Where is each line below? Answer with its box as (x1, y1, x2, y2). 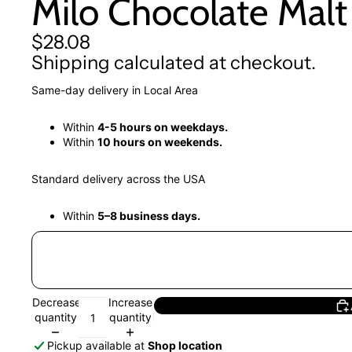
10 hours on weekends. (97, 135, 222, 149)
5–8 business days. (97, 209, 200, 223)
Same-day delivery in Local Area (31, 83, 198, 97)
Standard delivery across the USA (31, 172, 205, 186)
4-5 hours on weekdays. (97, 120, 228, 134)
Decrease (32, 295, 81, 309)
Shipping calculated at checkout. (31, 51, 316, 75)
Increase (108, 295, 152, 309)
